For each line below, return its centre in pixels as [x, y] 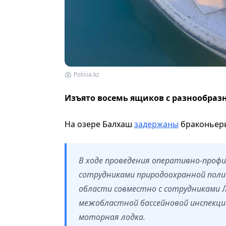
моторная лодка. [112, 217]
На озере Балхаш [99, 124]
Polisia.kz [87, 74]
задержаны [156, 124]
